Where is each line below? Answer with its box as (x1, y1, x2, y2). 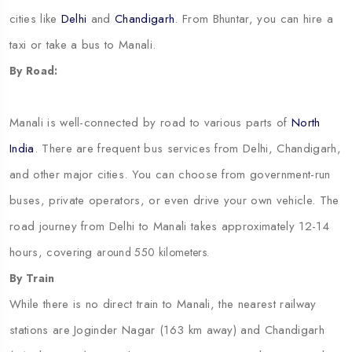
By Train (9, 269, 55, 286)
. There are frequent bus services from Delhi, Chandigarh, (34, 139, 341, 157)
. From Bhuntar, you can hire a (174, 9, 333, 27)
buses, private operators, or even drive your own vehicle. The (9, 191, 339, 209)
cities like (9, 9, 61, 27)
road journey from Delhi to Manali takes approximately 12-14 (9, 217, 329, 235)
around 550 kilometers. (97, 244, 210, 260)
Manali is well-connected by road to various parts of (9, 113, 291, 131)
